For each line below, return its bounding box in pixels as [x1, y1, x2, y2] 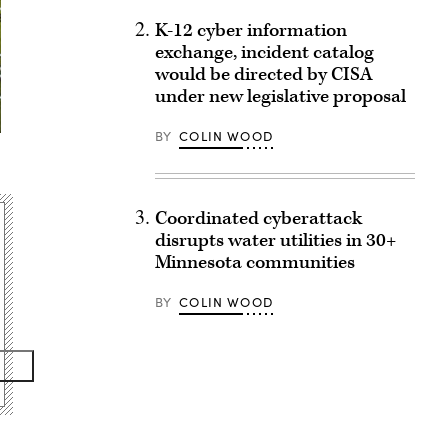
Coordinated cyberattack [154, 206, 362, 231]
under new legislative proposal [154, 84, 406, 109]
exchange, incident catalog [154, 40, 374, 65]
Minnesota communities [154, 250, 355, 275]
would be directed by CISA [154, 62, 373, 87]
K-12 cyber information [154, 18, 347, 43]
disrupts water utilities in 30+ [154, 228, 396, 253]
